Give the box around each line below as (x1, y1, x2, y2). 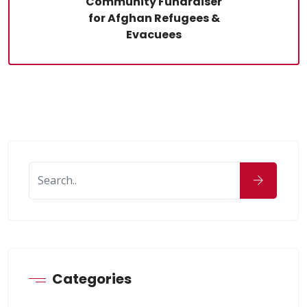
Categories (52, 269, 132, 288)
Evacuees (126, 26, 182, 42)
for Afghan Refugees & (88, 10, 220, 26)
